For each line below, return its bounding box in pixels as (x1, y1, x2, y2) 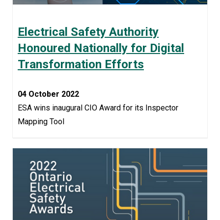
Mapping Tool (18, 117, 64, 127)
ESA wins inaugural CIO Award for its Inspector (18, 103, 178, 113)
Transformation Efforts (18, 57, 144, 72)
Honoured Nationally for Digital (18, 41, 184, 55)
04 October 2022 (18, 89, 79, 99)
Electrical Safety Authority (18, 25, 159, 39)
